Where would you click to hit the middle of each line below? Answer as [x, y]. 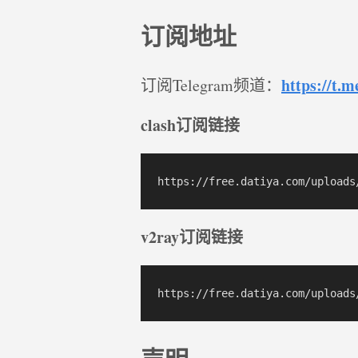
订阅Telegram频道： [211, 86]
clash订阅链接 [190, 125]
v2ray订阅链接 [192, 237]
